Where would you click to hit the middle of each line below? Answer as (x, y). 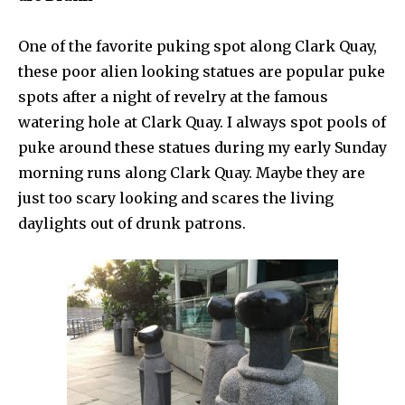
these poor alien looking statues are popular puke (202, 71)
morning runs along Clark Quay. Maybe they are (192, 172)
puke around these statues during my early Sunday (202, 147)
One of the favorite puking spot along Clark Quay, (198, 46)
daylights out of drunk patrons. (132, 223)
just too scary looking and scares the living (176, 198)
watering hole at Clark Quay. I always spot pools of (202, 122)
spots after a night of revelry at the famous (173, 96)
